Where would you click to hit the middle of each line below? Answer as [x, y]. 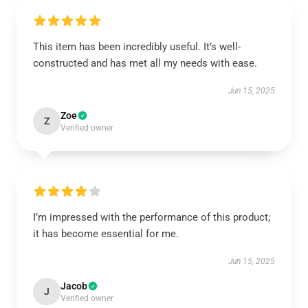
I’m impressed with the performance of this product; [152, 217]
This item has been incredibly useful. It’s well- [137, 47]
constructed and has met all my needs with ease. [145, 63]
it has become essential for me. [106, 234]
